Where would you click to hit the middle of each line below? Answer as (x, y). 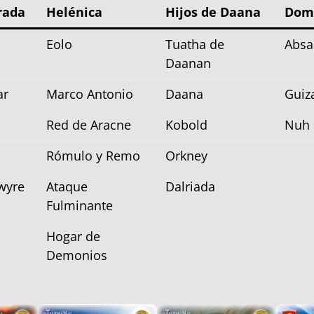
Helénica (74, 12)
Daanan (188, 63)
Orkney (186, 155)
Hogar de (73, 236)
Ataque (67, 186)
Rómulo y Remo (93, 155)
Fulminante (80, 205)
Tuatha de (195, 44)
